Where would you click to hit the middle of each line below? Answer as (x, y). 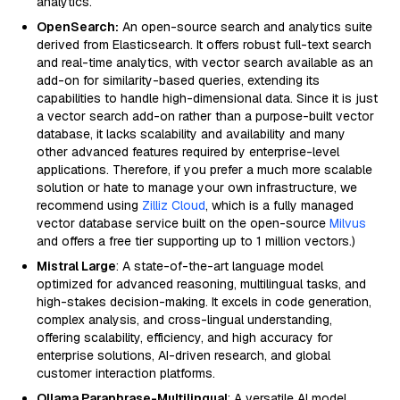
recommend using (89, 205)
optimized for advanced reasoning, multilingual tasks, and (201, 284)
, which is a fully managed (279, 205)
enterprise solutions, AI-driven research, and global (183, 355)
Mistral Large (76, 266)
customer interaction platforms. (126, 373)
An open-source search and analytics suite (246, 27)
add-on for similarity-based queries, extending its (178, 80)
